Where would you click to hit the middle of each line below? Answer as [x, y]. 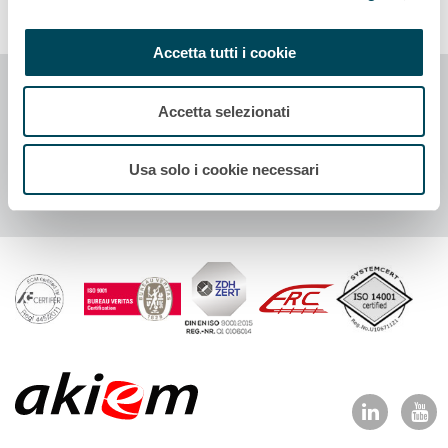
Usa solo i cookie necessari [224, 169]
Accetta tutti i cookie [224, 52]
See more [91, 130]
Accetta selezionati [224, 111]
